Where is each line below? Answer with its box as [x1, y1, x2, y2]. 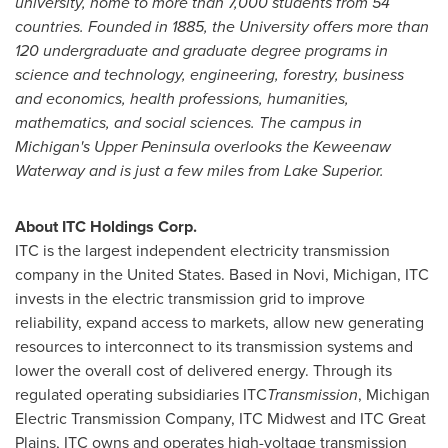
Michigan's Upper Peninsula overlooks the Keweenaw [15, 134, 391, 158]
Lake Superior [284, 158, 380, 182]
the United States [100, 262, 221, 286]
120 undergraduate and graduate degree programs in [15, 38, 388, 62]
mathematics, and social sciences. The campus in [15, 110, 362, 134]
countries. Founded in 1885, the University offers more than [15, 14, 429, 38]
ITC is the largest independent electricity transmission [15, 238, 390, 262]
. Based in [221, 262, 293, 286]
